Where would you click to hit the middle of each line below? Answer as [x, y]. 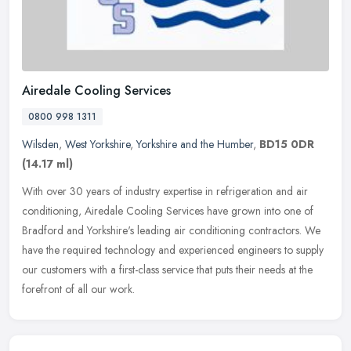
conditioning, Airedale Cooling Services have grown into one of [168, 211]
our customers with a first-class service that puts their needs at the [167, 270]
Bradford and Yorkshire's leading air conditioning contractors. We [171, 231]
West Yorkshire [98, 145]
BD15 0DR [287, 145]
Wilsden [40, 145]
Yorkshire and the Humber [195, 145]
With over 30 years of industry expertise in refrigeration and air [165, 192]
